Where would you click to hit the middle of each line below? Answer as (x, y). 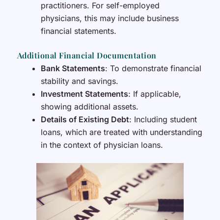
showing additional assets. (89, 107)
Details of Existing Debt (85, 120)
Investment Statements (84, 94)
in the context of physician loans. (102, 145)
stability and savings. (79, 81)
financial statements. (78, 31)
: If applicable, (154, 94)
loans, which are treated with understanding (121, 132)
